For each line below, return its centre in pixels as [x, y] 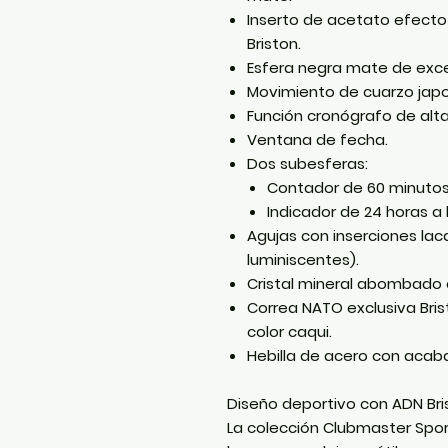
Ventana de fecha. [317, 139]
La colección [275, 427]
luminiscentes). [303, 259]
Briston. [274, 43]
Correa [274, 307]
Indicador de [315, 211]
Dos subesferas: [307, 163]
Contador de [317, 187]
